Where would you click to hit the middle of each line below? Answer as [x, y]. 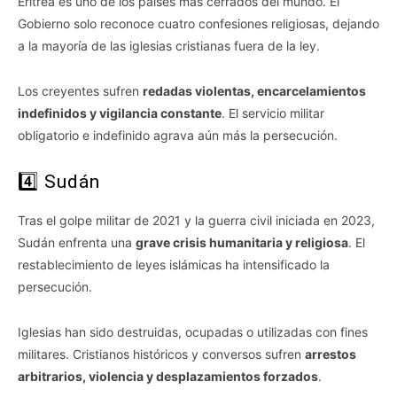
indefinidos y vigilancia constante [120, 113]
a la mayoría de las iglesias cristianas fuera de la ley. [169, 46]
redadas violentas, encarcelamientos [254, 91]
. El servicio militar [273, 113]
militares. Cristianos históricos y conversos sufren [161, 354]
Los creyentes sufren [80, 91]
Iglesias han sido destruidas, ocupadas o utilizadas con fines [193, 332]
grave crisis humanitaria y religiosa [242, 243]
